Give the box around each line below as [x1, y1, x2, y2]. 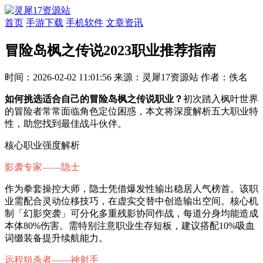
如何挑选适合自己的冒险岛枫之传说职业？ [5, 93, 183, 104]
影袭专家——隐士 [5, 161, 80, 172]
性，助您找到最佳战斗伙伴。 [5, 118, 127, 129]
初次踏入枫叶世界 [183, 93, 258, 104]
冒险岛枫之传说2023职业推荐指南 [5, 42, 216, 58]
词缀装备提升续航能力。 [5, 232, 108, 243]
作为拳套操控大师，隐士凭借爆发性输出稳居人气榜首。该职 [5, 183, 258, 194]
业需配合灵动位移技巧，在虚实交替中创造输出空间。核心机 [5, 195, 258, 206]
